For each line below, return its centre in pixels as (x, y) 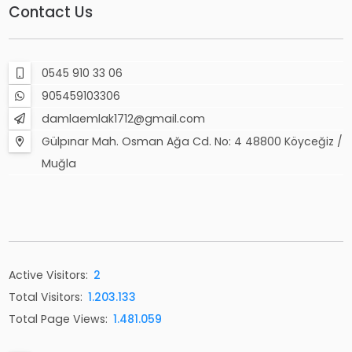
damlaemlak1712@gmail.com (124, 118)
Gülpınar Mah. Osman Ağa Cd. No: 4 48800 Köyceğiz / (192, 141)
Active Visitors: (49, 275)
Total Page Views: (59, 319)
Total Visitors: (46, 297)
